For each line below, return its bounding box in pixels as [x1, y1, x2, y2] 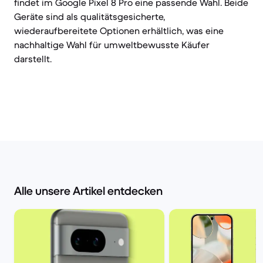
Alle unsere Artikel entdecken [14, 184, 163, 198]
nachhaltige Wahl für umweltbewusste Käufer [14, 39, 210, 50]
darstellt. [14, 53, 52, 65]
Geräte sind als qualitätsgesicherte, [14, 11, 165, 22]
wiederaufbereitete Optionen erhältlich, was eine [14, 25, 224, 36]
